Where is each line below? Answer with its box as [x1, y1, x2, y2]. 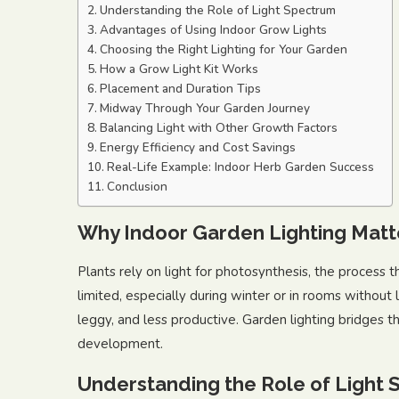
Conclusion [106, 178, 167, 195]
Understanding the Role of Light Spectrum [99, 2, 336, 19]
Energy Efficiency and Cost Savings [99, 139, 296, 156]
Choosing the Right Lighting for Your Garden [99, 41, 347, 58]
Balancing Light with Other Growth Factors [99, 119, 338, 136]
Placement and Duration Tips [99, 80, 261, 97]
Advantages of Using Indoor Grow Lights [99, 21, 327, 38]
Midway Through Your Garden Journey [99, 100, 310, 117]
